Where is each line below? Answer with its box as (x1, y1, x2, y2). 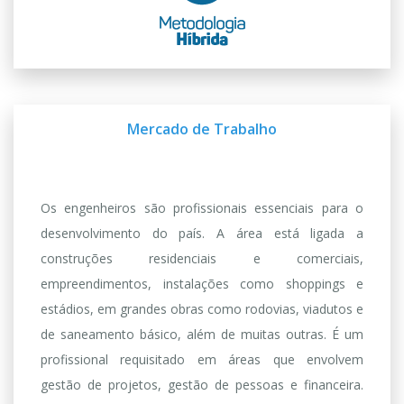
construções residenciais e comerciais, (41, 250, 363, 267)
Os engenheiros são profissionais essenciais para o (41, 199, 363, 216)
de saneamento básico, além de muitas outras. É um (41, 326, 363, 343)
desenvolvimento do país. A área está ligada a (41, 225, 363, 242)
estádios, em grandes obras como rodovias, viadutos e (41, 300, 363, 317)
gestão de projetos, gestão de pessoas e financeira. (41, 376, 363, 393)
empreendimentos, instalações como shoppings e (41, 275, 363, 292)
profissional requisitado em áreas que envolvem (41, 351, 363, 368)
